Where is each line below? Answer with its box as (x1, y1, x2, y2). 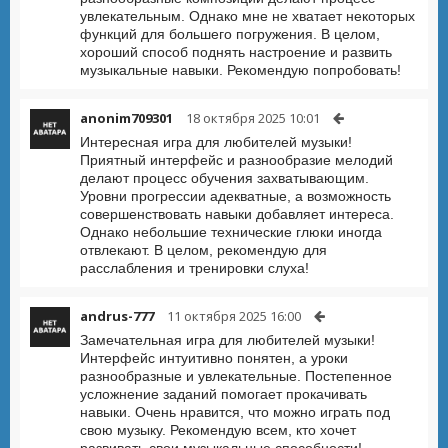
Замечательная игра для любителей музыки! (80, 332, 375, 348)
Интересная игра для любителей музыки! (80, 134, 352, 150)
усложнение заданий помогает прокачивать (80, 386, 367, 402)
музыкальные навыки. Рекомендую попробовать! (80, 62, 401, 78)
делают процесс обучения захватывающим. (80, 170, 369, 186)
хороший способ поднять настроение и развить (80, 44, 392, 60)
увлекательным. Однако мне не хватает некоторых (80, 8, 415, 24)
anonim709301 (80, 109, 173, 127)
